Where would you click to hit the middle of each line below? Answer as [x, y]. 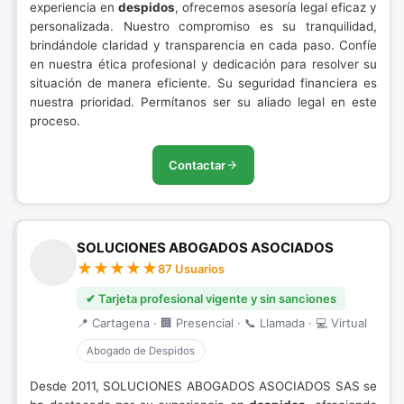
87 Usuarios [191, 269]
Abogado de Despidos [141, 351]
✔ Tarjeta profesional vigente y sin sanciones [211, 298]
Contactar [197, 165]
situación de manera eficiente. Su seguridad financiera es [203, 83]
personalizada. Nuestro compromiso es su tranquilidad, [203, 26]
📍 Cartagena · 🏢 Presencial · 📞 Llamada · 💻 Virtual [222, 323]
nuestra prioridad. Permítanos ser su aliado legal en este [203, 102]
